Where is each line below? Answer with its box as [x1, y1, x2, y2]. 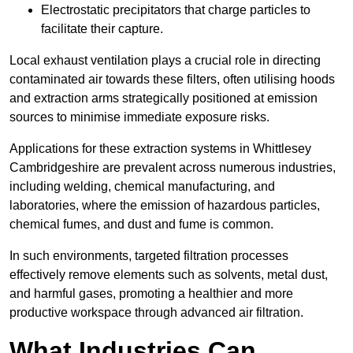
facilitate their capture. [41, 22, 163, 36]
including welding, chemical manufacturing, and [9, 180, 275, 194]
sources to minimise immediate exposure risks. [9, 110, 269, 124]
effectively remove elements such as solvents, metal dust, [9, 268, 328, 282]
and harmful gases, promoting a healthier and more [9, 287, 293, 301]
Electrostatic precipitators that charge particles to [41, 3, 310, 17]
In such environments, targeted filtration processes [9, 249, 288, 263]
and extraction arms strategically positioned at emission [9, 91, 318, 106]
